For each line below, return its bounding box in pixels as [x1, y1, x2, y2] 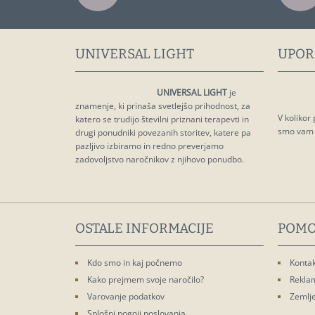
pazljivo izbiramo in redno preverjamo [75, 140, 224, 152]
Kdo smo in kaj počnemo [87, 257, 182, 269]
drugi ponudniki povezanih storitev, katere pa [75, 127, 251, 139]
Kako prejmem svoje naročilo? [87, 274, 204, 285]
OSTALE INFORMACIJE [75, 220, 214, 236]
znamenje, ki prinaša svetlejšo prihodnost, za [75, 100, 250, 112]
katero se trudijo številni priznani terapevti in [75, 113, 249, 125]
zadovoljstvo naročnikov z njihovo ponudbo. [75, 153, 244, 165]
